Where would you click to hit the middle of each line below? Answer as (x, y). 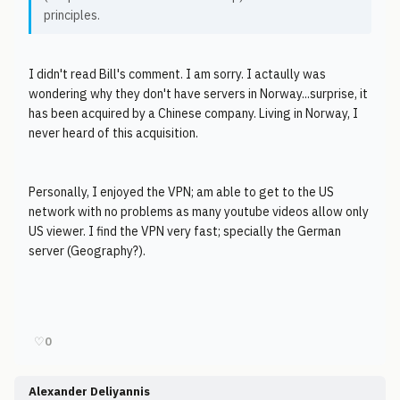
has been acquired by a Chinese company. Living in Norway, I (193, 113)
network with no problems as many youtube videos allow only (199, 212)
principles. (72, 15)
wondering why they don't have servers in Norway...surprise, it (198, 94)
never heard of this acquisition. (113, 133)
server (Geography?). (87, 251)
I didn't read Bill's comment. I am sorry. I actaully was (177, 74)
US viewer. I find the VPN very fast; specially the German (185, 231)
